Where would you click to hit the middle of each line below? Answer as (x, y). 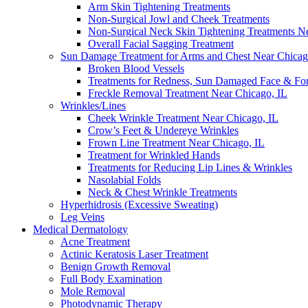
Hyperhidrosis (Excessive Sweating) (139, 205)
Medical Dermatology (80, 229)
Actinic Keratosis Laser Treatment (134, 254)
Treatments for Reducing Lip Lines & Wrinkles (190, 167)
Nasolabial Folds (124, 180)
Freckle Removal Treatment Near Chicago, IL (188, 93)
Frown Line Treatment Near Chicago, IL (176, 143)
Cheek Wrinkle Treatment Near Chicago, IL (183, 118)
